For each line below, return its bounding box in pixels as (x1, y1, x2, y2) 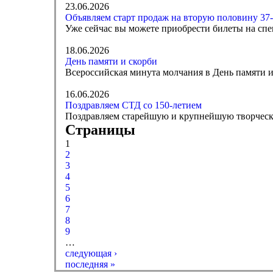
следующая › (65, 248, 117, 258)
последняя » (65, 259, 115, 269)
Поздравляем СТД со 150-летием (65, 100, 202, 110)
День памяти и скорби (65, 56, 157, 66)
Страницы (65, 122, 135, 138)
